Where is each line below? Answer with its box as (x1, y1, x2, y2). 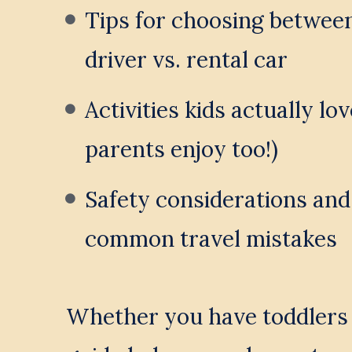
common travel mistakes (84, 225, 337, 254)
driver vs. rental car (84, 46, 288, 75)
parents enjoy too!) (84, 135, 278, 164)
